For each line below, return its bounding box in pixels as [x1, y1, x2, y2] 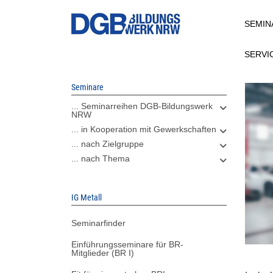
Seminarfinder [71, 218, 126, 228]
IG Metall [71, 193, 102, 202]
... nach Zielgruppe [71, 139, 144, 149]
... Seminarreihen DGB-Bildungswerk [71, 101, 213, 111]
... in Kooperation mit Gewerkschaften [71, 124, 216, 134]
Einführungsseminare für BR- [71, 239, 183, 249]
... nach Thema [71, 154, 130, 163]
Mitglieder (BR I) [71, 247, 134, 258]
